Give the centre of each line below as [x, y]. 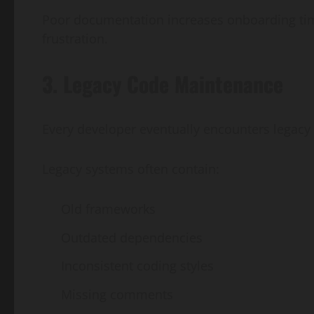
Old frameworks [108, 209]
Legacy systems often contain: [131, 169]
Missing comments [117, 294]
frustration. [75, 39]
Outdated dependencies [132, 237]
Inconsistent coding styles [137, 266]
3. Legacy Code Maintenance [163, 84]
